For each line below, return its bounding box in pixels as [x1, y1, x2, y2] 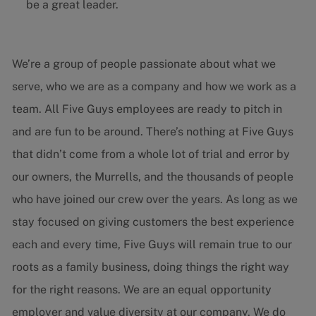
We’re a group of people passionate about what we [11, 57, 276, 71]
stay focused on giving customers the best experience [11, 215, 294, 229]
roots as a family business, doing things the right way [11, 260, 289, 274]
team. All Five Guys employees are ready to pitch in [11, 102, 282, 116]
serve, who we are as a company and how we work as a [11, 80, 296, 94]
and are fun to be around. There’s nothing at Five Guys [11, 125, 293, 139]
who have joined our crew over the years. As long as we [11, 193, 298, 207]
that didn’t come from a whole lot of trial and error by [11, 147, 290, 162]
